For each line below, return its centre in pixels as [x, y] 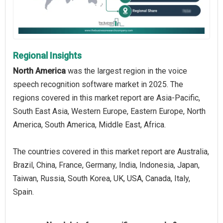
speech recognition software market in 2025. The [98, 84]
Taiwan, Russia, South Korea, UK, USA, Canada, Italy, [102, 178]
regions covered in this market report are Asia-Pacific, [107, 98]
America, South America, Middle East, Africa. [89, 124]
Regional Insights [47, 55]
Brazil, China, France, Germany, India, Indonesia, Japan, [106, 165]
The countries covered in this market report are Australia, [111, 151]
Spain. [23, 192]
